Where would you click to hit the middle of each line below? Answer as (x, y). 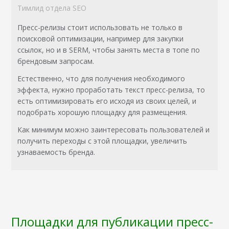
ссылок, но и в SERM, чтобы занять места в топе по (109, 50)
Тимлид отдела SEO (52, 8)
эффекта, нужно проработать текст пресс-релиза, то (111, 90)
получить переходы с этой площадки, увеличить (102, 141)
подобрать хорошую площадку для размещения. (102, 112)
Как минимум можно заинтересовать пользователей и (114, 130)
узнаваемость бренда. (56, 152)
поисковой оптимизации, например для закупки (101, 39)
